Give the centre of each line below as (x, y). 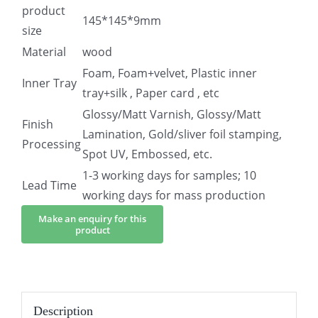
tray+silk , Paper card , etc (151, 93)
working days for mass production (174, 195)
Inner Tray (49, 83)
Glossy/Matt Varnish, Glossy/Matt (172, 114)
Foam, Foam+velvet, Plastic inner (170, 73)
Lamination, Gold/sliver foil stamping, (182, 134)
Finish (38, 124)
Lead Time (49, 185)
